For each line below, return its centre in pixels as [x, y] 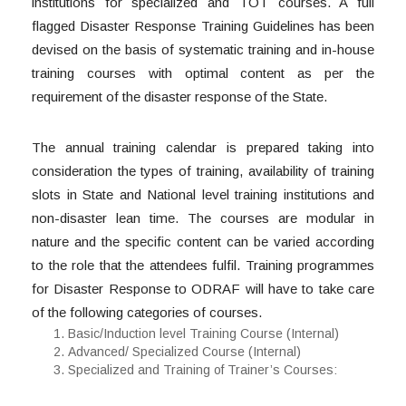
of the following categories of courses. [147, 313]
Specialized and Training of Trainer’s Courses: [203, 370]
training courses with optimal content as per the [203, 73]
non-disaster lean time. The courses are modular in [203, 218]
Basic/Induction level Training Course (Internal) [203, 334]
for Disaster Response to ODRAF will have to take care [203, 289]
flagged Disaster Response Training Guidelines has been [203, 26]
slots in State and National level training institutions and [203, 195]
